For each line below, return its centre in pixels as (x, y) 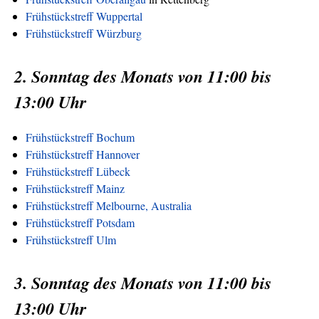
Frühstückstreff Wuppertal (84, 16)
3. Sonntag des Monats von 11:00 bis (143, 282)
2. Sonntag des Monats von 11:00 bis (143, 76)
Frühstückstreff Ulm (71, 239)
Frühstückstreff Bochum (80, 137)
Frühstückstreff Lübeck (78, 171)
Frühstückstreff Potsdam (80, 222)
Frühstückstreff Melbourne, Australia (109, 205)
